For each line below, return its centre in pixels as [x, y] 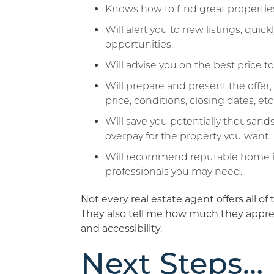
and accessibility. [122, 228]
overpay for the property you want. [188, 136]
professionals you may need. [174, 172]
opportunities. [139, 44]
